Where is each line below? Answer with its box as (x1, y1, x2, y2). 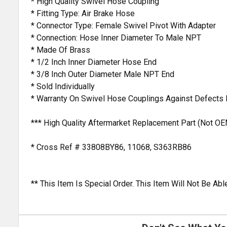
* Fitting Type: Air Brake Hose (31, 9, 135, 19)
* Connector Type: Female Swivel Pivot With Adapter (31, 21, 216, 31)
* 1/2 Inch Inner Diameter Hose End (31, 57, 157, 67)
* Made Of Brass (31, 45, 90, 55)
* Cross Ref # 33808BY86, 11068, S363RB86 (31, 142, 192, 153)
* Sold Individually (31, 82, 95, 92)
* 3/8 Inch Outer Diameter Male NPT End (31, 69, 174, 80)
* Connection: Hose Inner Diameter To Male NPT (31, 33, 201, 43)
